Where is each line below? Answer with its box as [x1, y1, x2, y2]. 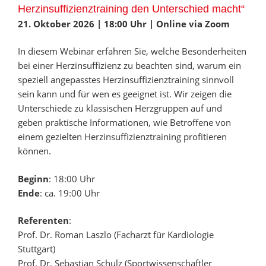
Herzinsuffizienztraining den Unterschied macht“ [18, 2, 245, 15]
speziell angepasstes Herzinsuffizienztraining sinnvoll [18, 74, 234, 85]
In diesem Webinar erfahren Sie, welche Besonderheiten [18, 45, 246, 57]
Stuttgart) [18, 243, 55, 255]
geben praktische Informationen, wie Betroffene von [18, 116, 231, 128]
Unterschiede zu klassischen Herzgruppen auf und [18, 102, 222, 114]
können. [18, 145, 51, 157]
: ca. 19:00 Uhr [40, 186, 100, 199]
